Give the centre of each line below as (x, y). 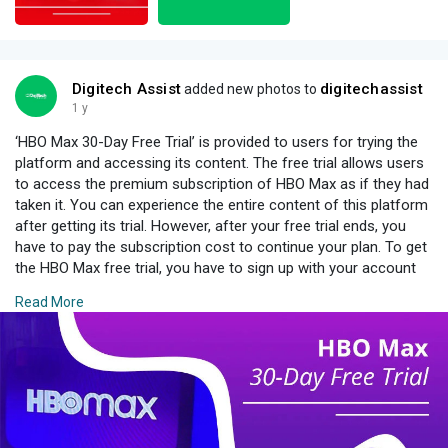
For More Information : (91, 330)
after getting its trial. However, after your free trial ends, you (210, 225)
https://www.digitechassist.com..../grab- (297, 330)
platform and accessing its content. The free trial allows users (219, 162)
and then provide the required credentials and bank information (220, 288)
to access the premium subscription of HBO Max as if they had (222, 183)
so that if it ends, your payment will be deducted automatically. (219, 309)
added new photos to (250, 88)
